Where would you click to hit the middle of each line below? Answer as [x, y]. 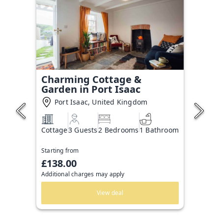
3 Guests [83, 130]
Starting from [60, 150]
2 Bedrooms [119, 130]
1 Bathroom [159, 130]
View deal [110, 192]
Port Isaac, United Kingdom [101, 102]
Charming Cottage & [91, 79]
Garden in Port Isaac [91, 89]
